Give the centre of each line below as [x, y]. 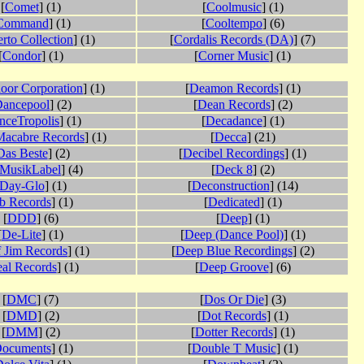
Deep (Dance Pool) [234, 235]
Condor [22, 56]
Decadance [234, 121]
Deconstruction [230, 186]
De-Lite [22, 235]
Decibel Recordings [234, 154]
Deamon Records [234, 89]
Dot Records [234, 316]
